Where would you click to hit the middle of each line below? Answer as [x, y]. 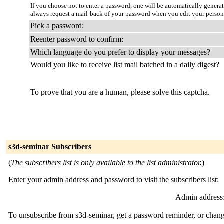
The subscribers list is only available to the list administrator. [106, 163]
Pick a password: [57, 26]
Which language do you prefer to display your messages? [120, 52]
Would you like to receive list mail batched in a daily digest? [125, 65]
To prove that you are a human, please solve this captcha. [120, 92]
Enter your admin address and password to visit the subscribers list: [114, 180]
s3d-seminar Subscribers [50, 147]
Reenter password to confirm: [77, 39]
